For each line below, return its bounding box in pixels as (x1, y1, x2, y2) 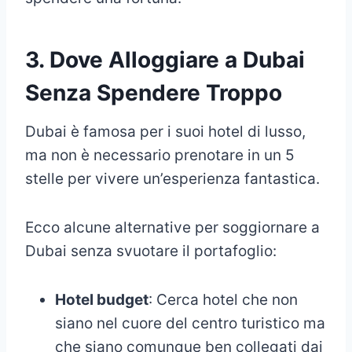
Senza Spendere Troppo (25, 79, 282, 106)
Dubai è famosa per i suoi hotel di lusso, (25, 122, 306, 141)
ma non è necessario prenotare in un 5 (25, 145, 295, 164)
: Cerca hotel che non (148, 290, 298, 309)
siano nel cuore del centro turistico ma (55, 313, 325, 332)
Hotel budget (55, 290, 148, 309)
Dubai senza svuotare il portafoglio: (25, 241, 277, 260)
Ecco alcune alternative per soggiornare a (25, 218, 320, 236)
